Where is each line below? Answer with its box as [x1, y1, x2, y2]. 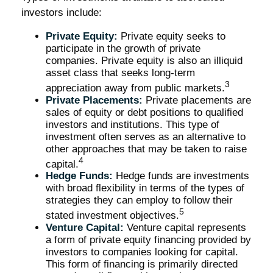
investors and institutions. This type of [46, 118, 219, 130]
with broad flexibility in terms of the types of [46, 182, 244, 194]
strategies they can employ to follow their [46, 194, 233, 207]
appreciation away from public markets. [46, 82, 225, 94]
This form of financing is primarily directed [46, 258, 238, 270]
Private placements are [143, 94, 251, 106]
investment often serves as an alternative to [46, 130, 246, 143]
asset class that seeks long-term [46, 66, 195, 79]
